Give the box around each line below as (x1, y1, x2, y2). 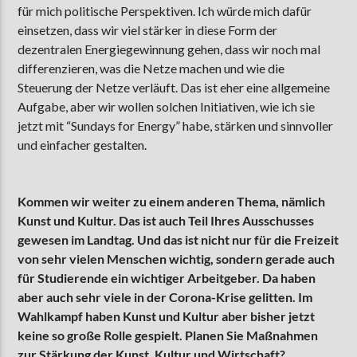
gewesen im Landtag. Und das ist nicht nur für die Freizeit (18, 231, 339, 247)
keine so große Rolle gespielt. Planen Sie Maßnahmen (18, 327, 319, 343)
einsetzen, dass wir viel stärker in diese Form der (18, 22, 278, 38)
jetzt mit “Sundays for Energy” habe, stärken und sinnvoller (18, 118, 334, 134)
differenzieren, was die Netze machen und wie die (18, 61, 285, 76)
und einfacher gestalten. (18, 137, 147, 153)
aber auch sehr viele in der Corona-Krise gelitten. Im (18, 288, 313, 304)
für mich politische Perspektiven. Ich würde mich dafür (18, 3, 312, 19)
